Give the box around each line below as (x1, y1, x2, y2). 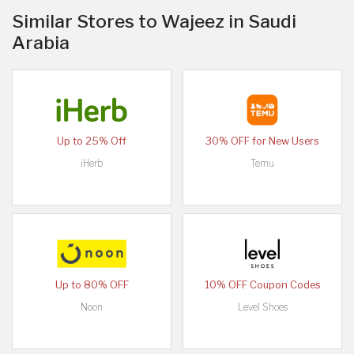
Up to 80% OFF (55, 278, 129, 291)
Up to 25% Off (57, 134, 126, 147)
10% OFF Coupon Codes (204, 278, 321, 291)
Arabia (12, 31, 70, 54)
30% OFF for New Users (205, 134, 319, 147)
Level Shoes (237, 300, 288, 313)
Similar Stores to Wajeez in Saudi (12, 9, 296, 32)
